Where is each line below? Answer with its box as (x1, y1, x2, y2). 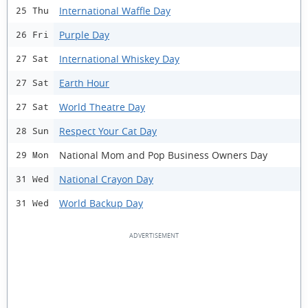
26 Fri (16, 30, 49, 40)
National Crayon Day (59, 172, 153, 186)
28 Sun (16, 126, 49, 136)
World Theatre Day (59, 100, 145, 113)
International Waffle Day (59, 3, 170, 17)
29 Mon (16, 150, 49, 160)
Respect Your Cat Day (59, 124, 157, 137)
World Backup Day (59, 196, 143, 210)
